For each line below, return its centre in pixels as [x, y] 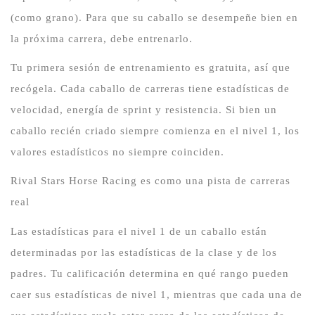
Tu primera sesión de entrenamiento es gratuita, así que [150, 68]
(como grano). [48, 17]
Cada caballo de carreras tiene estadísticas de [175, 89]
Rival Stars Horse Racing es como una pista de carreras [150, 181]
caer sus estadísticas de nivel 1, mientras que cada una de [156, 294]
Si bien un [251, 110]
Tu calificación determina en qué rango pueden [170, 273]
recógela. [36, 89]
